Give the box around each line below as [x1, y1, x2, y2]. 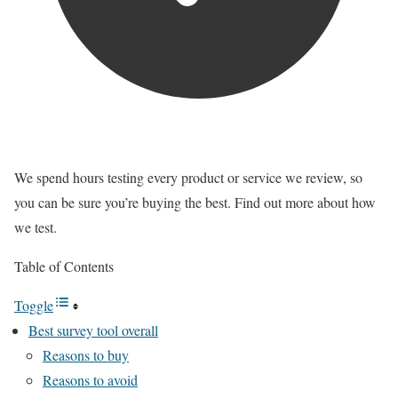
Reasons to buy [43, 346, 129, 364]
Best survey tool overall [28, 321, 158, 339]
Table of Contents [14, 257, 114, 275]
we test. [14, 218, 57, 236]
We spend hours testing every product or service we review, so [14, 168, 362, 187]
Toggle [14, 296, 53, 314]
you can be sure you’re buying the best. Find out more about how [14, 193, 376, 211]
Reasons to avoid [43, 370, 138, 389]
